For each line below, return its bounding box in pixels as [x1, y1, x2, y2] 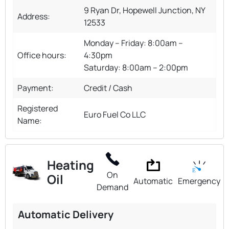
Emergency [178, 175, 220, 187]
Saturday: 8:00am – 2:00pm [84, 61, 188, 73]
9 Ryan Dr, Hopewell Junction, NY [84, 4, 205, 16]
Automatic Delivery [18, 207, 113, 221]
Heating [47, 156, 94, 174]
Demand [97, 181, 128, 193]
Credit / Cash [84, 82, 132, 94]
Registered [17, 102, 58, 114]
